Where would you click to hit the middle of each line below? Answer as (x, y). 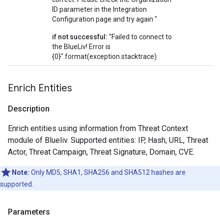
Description (29, 109)
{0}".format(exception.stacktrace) (104, 56)
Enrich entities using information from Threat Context (98, 128)
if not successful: (80, 37)
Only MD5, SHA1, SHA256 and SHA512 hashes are (108, 172)
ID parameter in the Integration (99, 9)
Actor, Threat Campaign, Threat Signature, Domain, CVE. (101, 152)
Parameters (29, 212)
